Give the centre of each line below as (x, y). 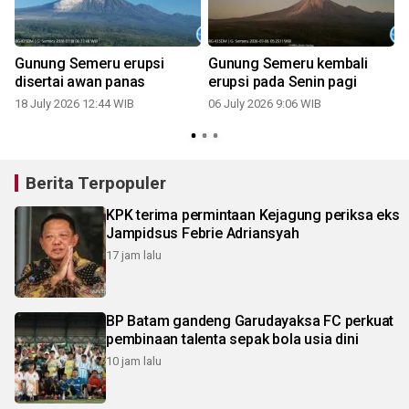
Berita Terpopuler (96, 184)
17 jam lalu (134, 256)
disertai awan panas (80, 82)
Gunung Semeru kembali (288, 64)
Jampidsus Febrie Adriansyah (203, 234)
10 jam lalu (134, 362)
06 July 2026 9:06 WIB (265, 104)
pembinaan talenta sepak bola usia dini (232, 340)
